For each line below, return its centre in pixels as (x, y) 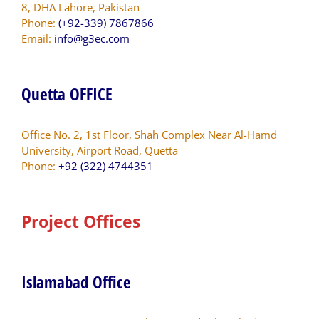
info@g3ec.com (92, 38)
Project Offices (81, 221)
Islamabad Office (76, 282)
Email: (38, 38)
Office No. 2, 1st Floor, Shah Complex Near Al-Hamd (149, 134)
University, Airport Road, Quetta (100, 150)
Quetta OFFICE (67, 94)
